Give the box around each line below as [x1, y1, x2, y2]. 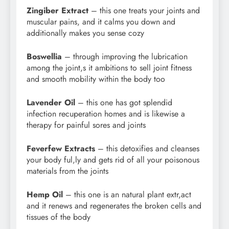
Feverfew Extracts [27, 143, 95, 155]
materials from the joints [27, 165, 108, 177]
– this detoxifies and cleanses [95, 143, 199, 155]
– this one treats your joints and [88, 5, 200, 17]
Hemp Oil [27, 189, 63, 201]
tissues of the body [27, 211, 90, 223]
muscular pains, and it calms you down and [27, 16, 175, 28]
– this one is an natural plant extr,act [63, 189, 191, 201]
